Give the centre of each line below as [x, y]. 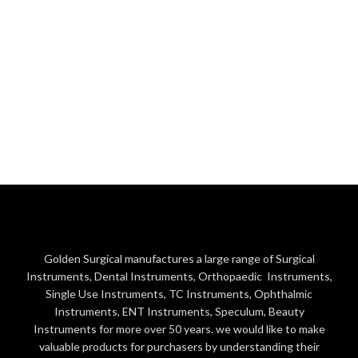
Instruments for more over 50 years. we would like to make [179, 329]
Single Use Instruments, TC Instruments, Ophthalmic [179, 294]
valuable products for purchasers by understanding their [179, 346]
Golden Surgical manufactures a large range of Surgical [179, 259]
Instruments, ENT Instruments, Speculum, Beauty [179, 311]
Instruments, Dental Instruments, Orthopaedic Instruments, [179, 276]
